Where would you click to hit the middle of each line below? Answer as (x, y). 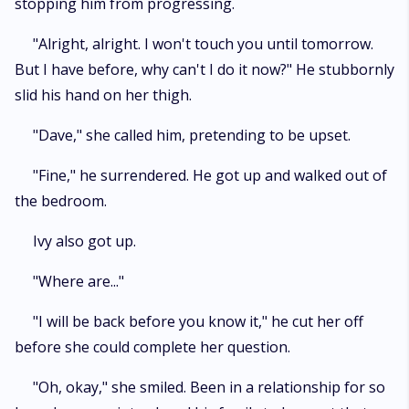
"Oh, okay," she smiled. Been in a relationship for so (209, 387)
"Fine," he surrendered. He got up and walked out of (210, 175)
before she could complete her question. (152, 347)
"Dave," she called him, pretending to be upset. (192, 135)
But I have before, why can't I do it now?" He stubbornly (204, 69)
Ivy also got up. (84, 241)
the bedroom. (61, 201)
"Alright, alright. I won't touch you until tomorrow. (203, 44)
